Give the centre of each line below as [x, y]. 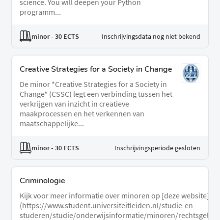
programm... [40, 12]
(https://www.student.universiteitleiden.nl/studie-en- [108, 206]
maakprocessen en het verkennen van [82, 114]
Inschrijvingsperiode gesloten [157, 148]
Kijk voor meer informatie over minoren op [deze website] [114, 196]
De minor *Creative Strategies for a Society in [93, 84]
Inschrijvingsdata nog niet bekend [151, 36]
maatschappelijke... [52, 124]
